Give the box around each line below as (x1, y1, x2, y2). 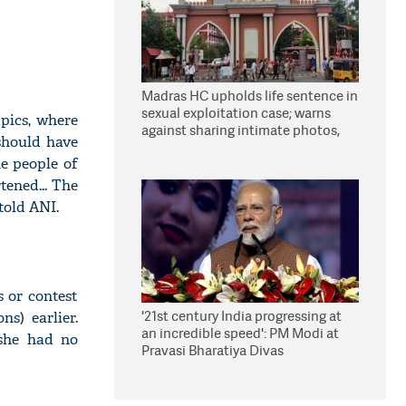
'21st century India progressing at (141, 306, 342, 325)
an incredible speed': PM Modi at (141, 324, 339, 343)
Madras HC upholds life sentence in (141, 86, 358, 105)
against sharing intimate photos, (141, 121, 340, 140)
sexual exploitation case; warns (141, 103, 331, 122)
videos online (141, 138, 224, 157)
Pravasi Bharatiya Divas (141, 341, 284, 360)
